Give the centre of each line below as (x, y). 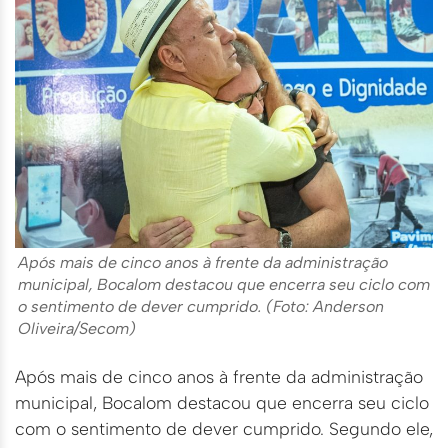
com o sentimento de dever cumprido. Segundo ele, (224, 429)
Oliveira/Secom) (77, 329)
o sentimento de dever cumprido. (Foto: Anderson (201, 307)
